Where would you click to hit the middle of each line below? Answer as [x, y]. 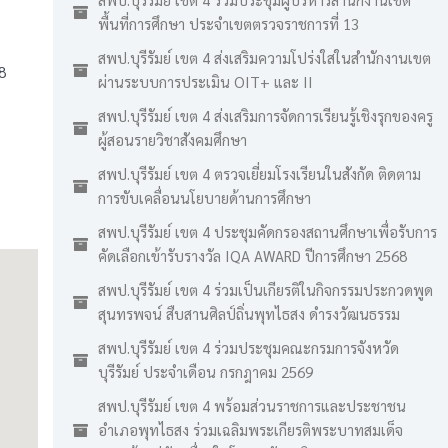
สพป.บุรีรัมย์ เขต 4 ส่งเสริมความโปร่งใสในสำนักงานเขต [264, 57]
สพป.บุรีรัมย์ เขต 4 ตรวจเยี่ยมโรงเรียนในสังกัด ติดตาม [259, 173]
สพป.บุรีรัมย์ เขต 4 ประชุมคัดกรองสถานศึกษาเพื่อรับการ [267, 231]
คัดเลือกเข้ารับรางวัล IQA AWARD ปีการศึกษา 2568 [252, 255]
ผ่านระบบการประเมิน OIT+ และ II [205, 81]
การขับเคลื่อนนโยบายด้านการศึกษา [204, 197]
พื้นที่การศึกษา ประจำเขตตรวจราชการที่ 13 [228, 23]
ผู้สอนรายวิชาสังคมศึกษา [172, 139]
